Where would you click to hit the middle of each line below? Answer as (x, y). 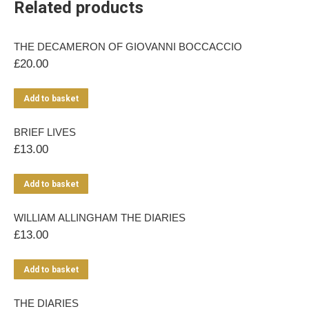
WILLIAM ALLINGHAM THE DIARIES (100, 218)
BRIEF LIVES (45, 132)
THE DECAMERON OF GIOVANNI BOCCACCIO (128, 47)
